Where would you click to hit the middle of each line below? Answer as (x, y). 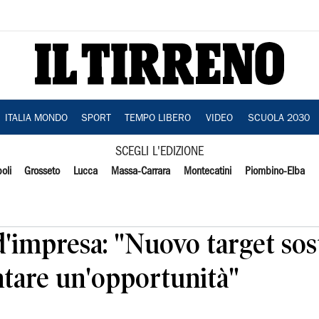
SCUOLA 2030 (278, 119)
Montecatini (207, 172)
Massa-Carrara (141, 172)
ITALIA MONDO (36, 119)
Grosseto (42, 172)
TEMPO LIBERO (157, 119)
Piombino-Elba (274, 172)
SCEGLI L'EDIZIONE (159, 152)
